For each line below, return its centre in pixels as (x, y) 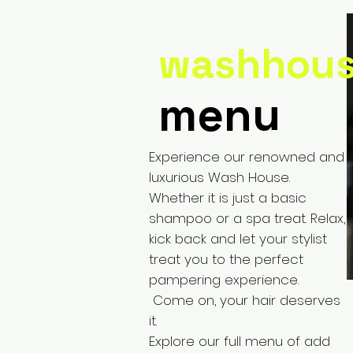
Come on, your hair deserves (245, 300)
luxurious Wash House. (221, 177)
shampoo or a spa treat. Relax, (247, 218)
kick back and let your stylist (238, 239)
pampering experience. (224, 280)
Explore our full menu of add (240, 341)
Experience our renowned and (247, 157)
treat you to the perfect (226, 259)
